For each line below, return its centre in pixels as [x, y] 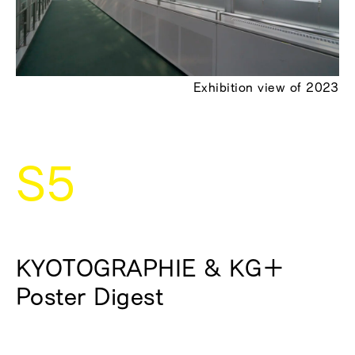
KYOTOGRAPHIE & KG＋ [151, 268]
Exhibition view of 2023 [266, 88]
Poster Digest [90, 297]
